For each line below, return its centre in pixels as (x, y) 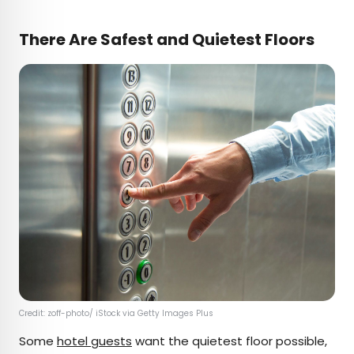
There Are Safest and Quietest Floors (167, 39)
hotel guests (94, 341)
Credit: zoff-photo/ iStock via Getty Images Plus (117, 313)
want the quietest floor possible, (230, 341)
